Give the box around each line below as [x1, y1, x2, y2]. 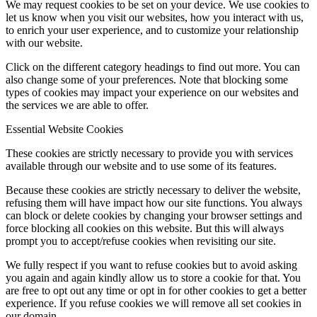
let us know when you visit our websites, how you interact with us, [6, 11, 304, 24]
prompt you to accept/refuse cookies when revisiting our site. [6, 235, 276, 248]
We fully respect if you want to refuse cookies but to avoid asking [6, 259, 297, 272]
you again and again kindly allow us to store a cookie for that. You [6, 272, 301, 284]
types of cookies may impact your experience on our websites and [6, 86, 299, 99]
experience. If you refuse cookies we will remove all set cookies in [6, 297, 301, 310]
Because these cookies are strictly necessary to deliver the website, [6, 184, 301, 197]
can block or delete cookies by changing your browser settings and [6, 209, 302, 222]
